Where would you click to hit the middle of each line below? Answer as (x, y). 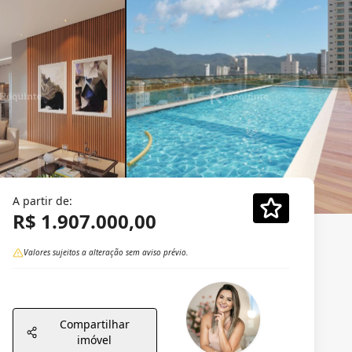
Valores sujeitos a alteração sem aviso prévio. (106, 252)
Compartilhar (94, 324)
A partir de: (42, 201)
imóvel (95, 340)
